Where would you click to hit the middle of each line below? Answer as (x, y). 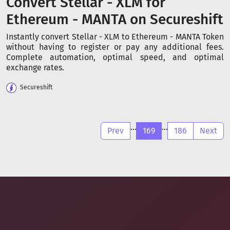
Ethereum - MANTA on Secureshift (115, 19)
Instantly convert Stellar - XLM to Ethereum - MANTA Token (115, 37)
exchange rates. (35, 68)
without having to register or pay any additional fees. (115, 47)
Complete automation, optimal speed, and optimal (115, 57)
